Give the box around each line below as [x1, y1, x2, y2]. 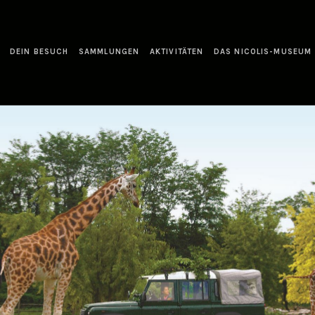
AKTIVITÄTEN [150, 47, 204, 57]
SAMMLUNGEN [79, 47, 140, 57]
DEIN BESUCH [10, 47, 69, 57]
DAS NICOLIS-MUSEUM [214, 47, 312, 57]
